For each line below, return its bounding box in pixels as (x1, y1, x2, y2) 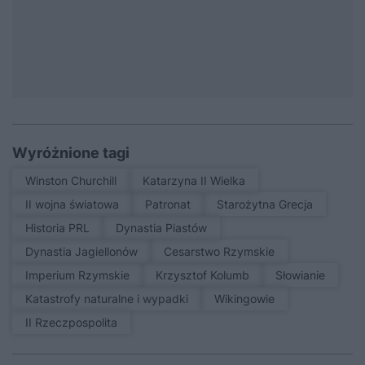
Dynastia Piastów (124, 221, 207, 235)
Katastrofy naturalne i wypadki (33, 292, 188, 306)
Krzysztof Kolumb (163, 268, 249, 283)
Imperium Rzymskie (29, 268, 130, 283)
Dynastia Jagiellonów (33, 244, 138, 259)
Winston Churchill (36, 174, 117, 188)
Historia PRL (33, 221, 90, 235)
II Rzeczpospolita (29, 315, 117, 330)
